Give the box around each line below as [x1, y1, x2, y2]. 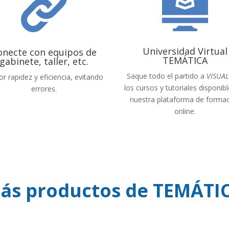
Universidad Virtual [143, 45, 228, 58]
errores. [31, 84, 57, 94]
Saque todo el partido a [127, 71, 207, 81]
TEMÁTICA [163, 54, 208, 67]
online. [174, 106, 196, 117]
